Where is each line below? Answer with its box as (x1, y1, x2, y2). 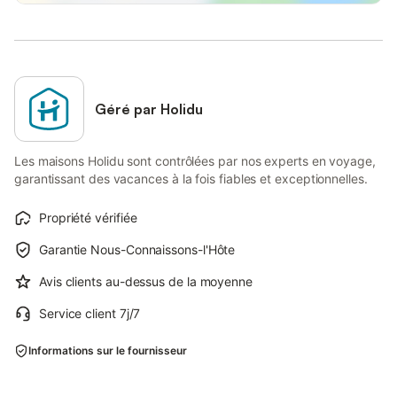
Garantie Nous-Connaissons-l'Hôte (39, 241, 236, 257)
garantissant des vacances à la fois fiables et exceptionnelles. (14, 170, 368, 186)
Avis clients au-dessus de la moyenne (39, 273, 253, 289)
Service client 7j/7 (39, 305, 141, 321)
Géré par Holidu (95, 99, 204, 118)
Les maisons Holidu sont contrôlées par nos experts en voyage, (14, 152, 376, 168)
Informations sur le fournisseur (28, 343, 187, 357)
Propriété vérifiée (39, 209, 137, 225)
